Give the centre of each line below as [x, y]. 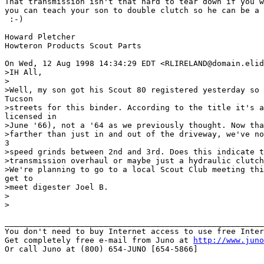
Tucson [19, 98]
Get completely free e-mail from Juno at [99, 240]
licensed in [31, 116]
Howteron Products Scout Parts [73, 45]
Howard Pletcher [40, 37]
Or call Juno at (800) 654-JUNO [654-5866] [101, 249]
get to [19, 178]
